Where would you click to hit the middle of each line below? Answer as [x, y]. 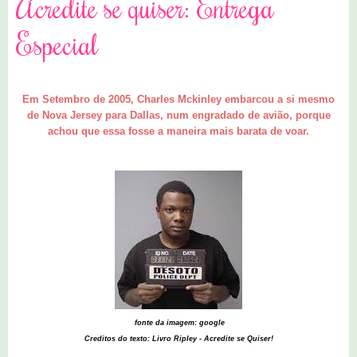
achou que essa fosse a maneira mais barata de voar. [178, 131]
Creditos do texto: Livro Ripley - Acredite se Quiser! [178, 338]
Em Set [40, 99]
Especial [57, 44]
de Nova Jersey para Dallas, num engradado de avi [152, 115]
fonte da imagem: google [178, 322]
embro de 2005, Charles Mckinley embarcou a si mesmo [196, 99]
